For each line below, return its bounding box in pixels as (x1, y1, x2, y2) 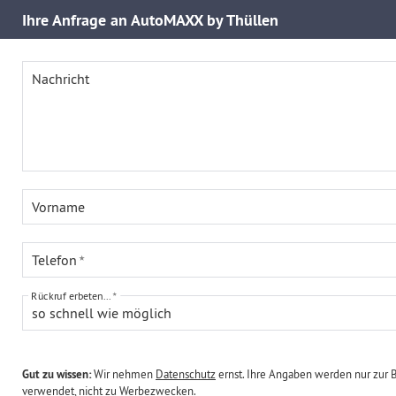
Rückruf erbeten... (31, 289, 110, 302)
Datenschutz (156, 367, 216, 381)
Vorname (32, 198, 85, 216)
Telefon (32, 251, 77, 269)
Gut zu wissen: (22, 367, 91, 382)
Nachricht (32, 70, 89, 88)
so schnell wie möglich (32, 303, 171, 322)
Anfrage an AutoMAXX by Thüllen (52, 9, 278, 30)
